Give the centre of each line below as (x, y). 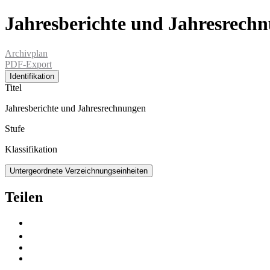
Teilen (24, 197)
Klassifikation (31, 149)
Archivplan (26, 53)
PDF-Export (28, 64)
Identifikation (32, 76)
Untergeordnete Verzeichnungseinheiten (79, 171)
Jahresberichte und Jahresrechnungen (75, 108)
